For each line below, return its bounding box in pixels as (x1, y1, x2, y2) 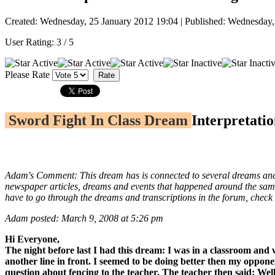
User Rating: (5, 37, 56, 48)
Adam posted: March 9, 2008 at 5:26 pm (5, 212, 163, 223)
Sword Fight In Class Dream (5, 112, 192, 129)
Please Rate (5, 69, 50, 80)
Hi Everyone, (5, 233, 60, 244)
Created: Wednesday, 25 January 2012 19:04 (5, 16, 178, 27)
